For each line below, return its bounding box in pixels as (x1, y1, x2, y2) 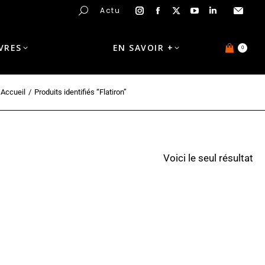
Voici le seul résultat (163, 152, 253, 164)
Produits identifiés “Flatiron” (34, 88, 127, 96)
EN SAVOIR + (112, 42, 174, 53)
